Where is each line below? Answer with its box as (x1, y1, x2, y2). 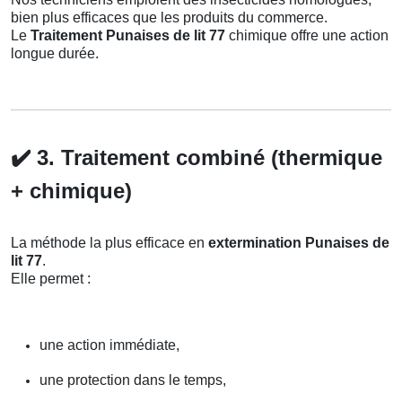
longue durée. (11, 46, 99, 62)
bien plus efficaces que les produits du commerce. (11, 10, 328, 26)
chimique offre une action (225, 28, 389, 44)
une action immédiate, (39, 337, 179, 354)
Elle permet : (11, 271, 91, 287)
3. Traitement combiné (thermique (31, 145, 382, 170)
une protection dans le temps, (39, 372, 226, 389)
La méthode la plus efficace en (11, 235, 208, 251)
